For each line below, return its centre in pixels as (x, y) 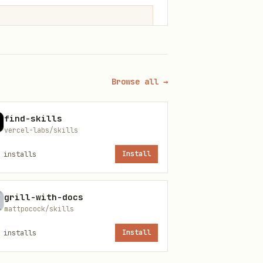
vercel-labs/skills (41, 130)
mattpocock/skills (39, 209)
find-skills (33, 118)
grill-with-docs (44, 197)
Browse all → (140, 82)
